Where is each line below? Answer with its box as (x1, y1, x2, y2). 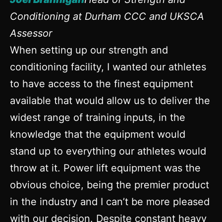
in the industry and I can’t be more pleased (10, 195, 210, 208)
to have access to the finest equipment (10, 77, 193, 90)
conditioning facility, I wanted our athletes (10, 60, 206, 73)
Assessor (10, 27, 52, 39)
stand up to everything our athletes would (10, 145, 206, 157)
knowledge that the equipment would (10, 128, 185, 140)
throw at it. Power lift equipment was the (10, 162, 201, 174)
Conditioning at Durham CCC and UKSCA (10, 10, 204, 22)
